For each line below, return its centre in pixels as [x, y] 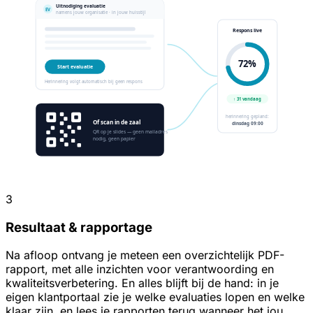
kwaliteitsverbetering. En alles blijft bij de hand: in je [142, 283]
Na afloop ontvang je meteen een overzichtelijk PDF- [145, 255]
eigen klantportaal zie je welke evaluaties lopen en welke [155, 297]
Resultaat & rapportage [79, 227]
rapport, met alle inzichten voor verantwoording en [140, 269]
